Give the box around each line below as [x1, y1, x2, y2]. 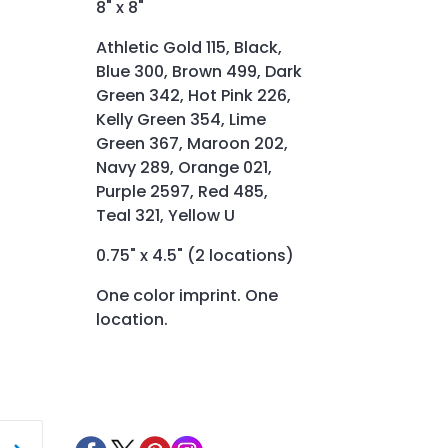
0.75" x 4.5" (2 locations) [96, 243, 294, 267]
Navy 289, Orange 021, [96, 155, 272, 179]
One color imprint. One [96, 283, 278, 307]
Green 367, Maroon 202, [96, 131, 288, 155]
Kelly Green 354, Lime [96, 107, 266, 131]
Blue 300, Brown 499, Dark [96, 59, 302, 83]
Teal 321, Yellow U [96, 203, 235, 227]
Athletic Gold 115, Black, [96, 35, 282, 59]
